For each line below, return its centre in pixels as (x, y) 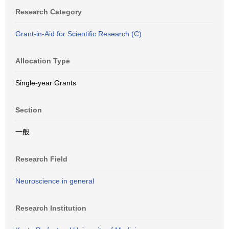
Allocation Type (43, 61)
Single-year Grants (46, 83)
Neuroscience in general (55, 181)
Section (29, 110)
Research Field (41, 159)
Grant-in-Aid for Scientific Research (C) (78, 34)
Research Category (49, 12)
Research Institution (51, 208)
